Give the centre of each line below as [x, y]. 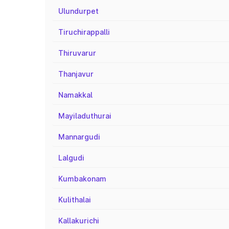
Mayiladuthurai [85, 116]
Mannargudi [79, 137]
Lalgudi [71, 158]
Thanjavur [76, 74]
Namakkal [75, 95]
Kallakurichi [79, 221]
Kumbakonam [82, 179]
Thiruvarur [77, 53]
